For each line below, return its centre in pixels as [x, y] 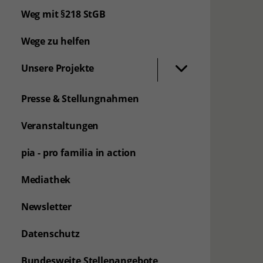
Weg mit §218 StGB [63, 14]
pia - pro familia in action [79, 153]
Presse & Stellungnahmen [80, 99]
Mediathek [46, 180]
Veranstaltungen [60, 126]
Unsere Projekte [58, 68]
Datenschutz [50, 234]
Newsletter [46, 207]
